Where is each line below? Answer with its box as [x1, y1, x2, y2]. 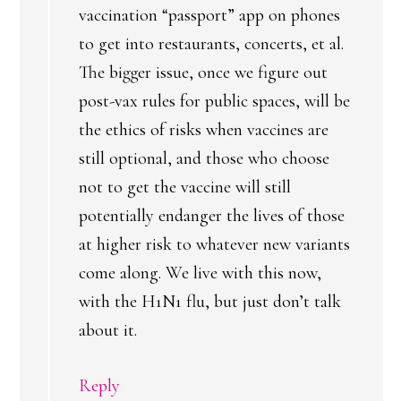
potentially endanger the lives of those [79, 205, 345, 226]
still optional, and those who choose [79, 148, 329, 169]
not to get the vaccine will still [79, 176, 291, 198]
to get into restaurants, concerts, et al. [79, 33, 344, 55]
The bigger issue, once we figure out [79, 62, 328, 83]
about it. [79, 320, 137, 341]
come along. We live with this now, [79, 262, 321, 284]
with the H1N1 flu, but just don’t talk [79, 291, 341, 312]
